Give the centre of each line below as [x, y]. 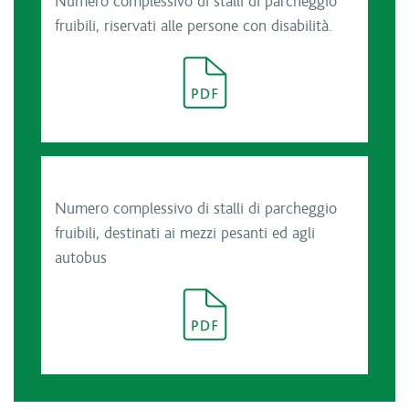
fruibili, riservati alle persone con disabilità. [194, 26]
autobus [81, 258]
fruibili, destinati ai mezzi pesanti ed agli [185, 234]
